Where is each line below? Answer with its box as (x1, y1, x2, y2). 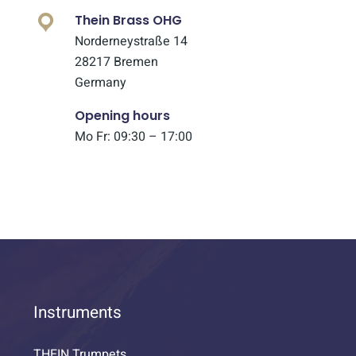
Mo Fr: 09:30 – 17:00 (75, 127, 192, 146)
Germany (75, 73, 126, 92)
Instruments (33, 300, 122, 325)
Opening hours (75, 106, 170, 125)
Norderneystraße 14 (75, 32, 188, 51)
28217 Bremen (75, 52, 158, 72)
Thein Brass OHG (75, 11, 182, 29)
